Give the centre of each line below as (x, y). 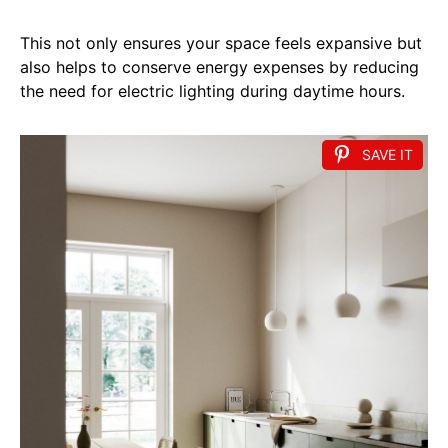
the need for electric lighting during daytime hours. (212, 90)
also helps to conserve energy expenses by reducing (219, 66)
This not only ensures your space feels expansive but (221, 42)
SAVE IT (387, 154)
